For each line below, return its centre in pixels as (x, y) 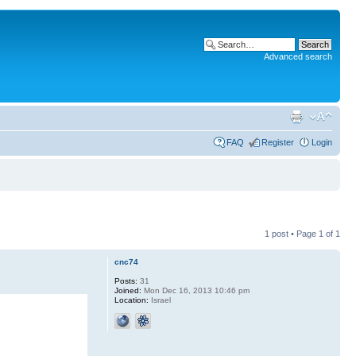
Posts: (126, 281)
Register (278, 142)
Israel (159, 300)
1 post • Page (292, 234)
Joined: (128, 290)
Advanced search (298, 56)
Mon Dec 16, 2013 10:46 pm (195, 290)
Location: (131, 300)
